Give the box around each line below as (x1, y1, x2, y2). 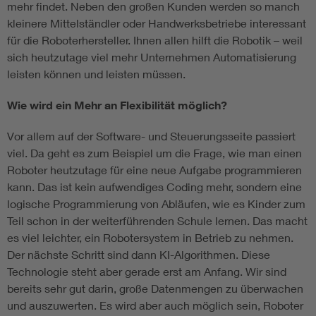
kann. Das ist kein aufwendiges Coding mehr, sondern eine (7, 180, 302, 194)
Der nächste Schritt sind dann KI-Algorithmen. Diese (7, 248, 270, 262)
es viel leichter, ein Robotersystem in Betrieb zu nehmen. (7, 231, 293, 245)
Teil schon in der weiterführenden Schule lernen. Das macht (7, 214, 308, 228)
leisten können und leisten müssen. (7, 67, 186, 81)
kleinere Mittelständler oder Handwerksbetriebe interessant (7, 16, 306, 30)
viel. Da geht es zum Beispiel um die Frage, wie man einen (7, 146, 302, 160)
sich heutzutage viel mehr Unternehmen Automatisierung (7, 50, 296, 64)
